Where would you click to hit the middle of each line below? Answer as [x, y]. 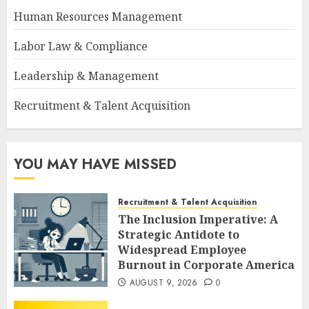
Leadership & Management [86, 76]
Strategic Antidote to [179, 234]
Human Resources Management [98, 16]
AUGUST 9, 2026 [163, 282]
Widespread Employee [182, 249]
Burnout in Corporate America [206, 265]
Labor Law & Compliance [81, 46]
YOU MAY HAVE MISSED [95, 164]
